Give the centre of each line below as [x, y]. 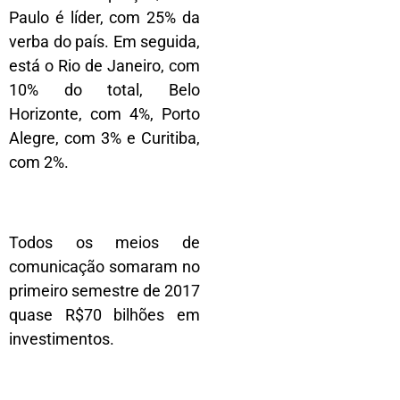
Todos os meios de [104, 242]
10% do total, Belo [104, 89]
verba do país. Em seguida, [104, 41]
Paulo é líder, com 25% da [104, 17]
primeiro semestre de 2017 [104, 290]
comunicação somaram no [104, 266]
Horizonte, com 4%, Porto [104, 113]
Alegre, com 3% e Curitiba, [104, 137]
